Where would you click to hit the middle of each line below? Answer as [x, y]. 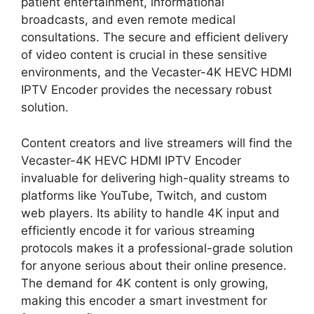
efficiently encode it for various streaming [138, 230]
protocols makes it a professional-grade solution [157, 248]
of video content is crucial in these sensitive [144, 55]
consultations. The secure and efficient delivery [155, 37]
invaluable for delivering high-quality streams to [155, 178]
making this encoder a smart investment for [144, 300]
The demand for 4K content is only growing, [145, 283]
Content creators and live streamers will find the [157, 143]
